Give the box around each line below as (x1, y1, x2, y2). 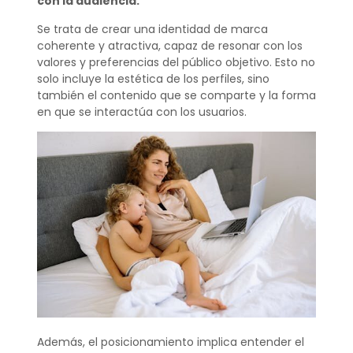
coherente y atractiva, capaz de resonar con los (36, 37, 303, 54)
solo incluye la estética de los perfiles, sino (36, 70, 269, 87)
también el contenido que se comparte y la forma (36, 87, 316, 103)
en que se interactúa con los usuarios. (36, 103, 247, 120)
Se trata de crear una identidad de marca (36, 20, 268, 37)
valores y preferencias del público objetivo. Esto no (36, 54, 315, 70)
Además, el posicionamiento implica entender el (36, 333, 304, 350)
